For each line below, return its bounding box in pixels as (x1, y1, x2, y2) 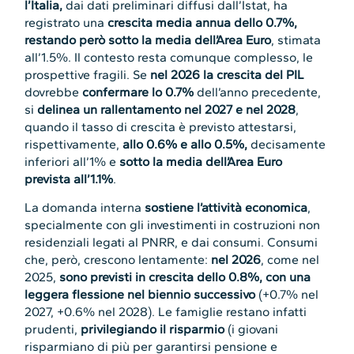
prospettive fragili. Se (24, 66, 151, 82)
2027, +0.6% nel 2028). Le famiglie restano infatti (24, 304, 307, 320)
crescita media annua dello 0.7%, (107, 14, 298, 30)
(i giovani (228, 322, 279, 337)
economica (245, 200, 308, 216)
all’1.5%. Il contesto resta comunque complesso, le (24, 49, 314, 65)
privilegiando (81, 322, 157, 337)
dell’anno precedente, (194, 84, 322, 100)
